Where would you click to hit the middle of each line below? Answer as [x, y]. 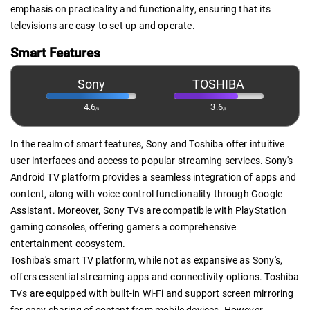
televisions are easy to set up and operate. [103, 25]
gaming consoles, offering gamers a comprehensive [124, 227]
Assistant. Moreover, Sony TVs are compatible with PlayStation [148, 210]
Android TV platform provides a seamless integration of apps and [154, 177]
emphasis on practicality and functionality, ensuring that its [140, 9]
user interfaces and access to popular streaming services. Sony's [152, 160]
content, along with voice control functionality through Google [147, 193]
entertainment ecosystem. [68, 243]
